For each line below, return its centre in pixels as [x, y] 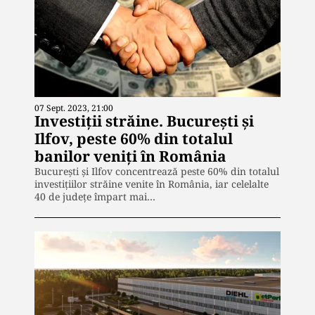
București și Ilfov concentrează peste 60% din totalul [157, 172]
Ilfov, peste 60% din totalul [134, 139]
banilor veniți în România [130, 156]
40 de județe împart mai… [95, 197]
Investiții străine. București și [144, 121]
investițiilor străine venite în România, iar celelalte [152, 184]
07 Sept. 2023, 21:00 [74, 108]
